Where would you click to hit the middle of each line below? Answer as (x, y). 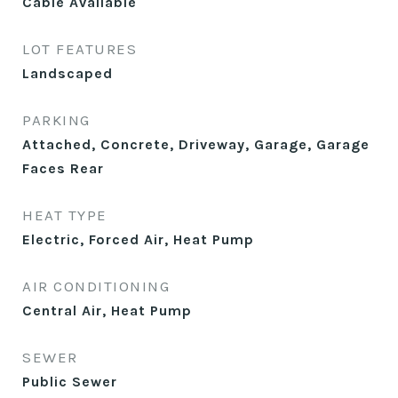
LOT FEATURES (80, 49)
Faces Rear (63, 168)
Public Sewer (70, 382)
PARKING (56, 120)
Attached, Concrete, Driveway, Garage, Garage (196, 144)
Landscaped (68, 73)
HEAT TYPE (65, 215)
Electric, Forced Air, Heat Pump (138, 239)
